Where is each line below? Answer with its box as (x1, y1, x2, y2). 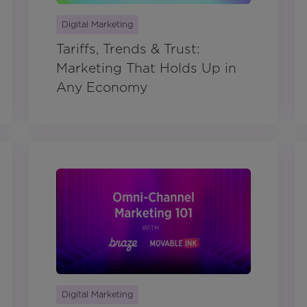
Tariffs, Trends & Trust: (56, 41, 200, 58)
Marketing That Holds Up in (56, 60, 236, 77)
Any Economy (56, 79, 147, 96)
